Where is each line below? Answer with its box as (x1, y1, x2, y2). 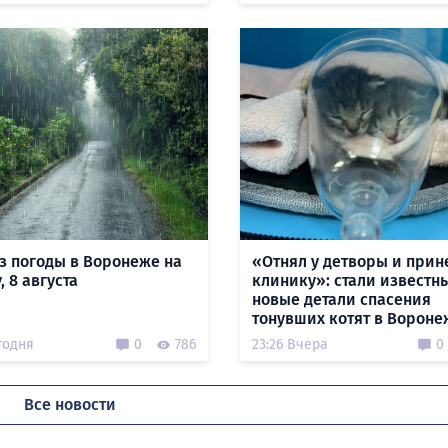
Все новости (24, 395, 116, 414)
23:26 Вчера (251, 336, 328, 353)
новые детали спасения (251, 290, 431, 309)
